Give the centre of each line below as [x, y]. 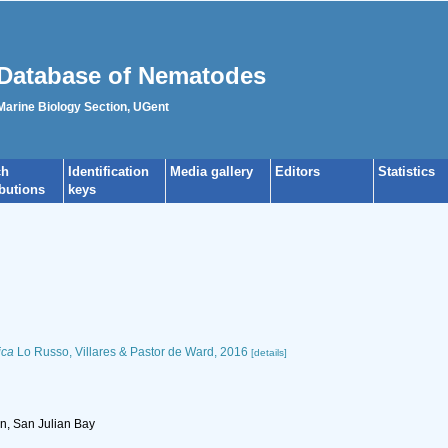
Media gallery [211, 171]
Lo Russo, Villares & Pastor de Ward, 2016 [130, 352]
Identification [108, 171]
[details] [268, 352]
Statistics [406, 171]
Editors [297, 171]
